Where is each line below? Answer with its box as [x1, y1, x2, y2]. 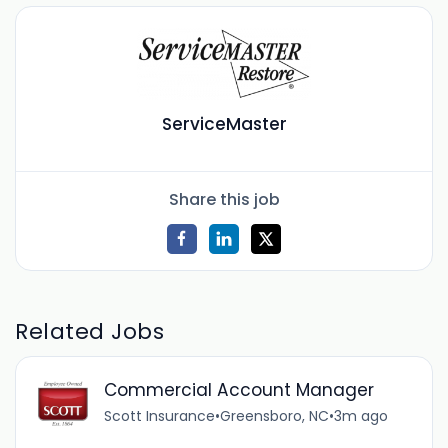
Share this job [168, 187, 280, 211]
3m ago [333, 406, 388, 427]
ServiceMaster [161, 112, 287, 137]
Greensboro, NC [219, 406, 329, 427]
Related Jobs [15, 315, 165, 347]
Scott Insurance [103, 406, 215, 427]
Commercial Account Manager [103, 378, 374, 403]
